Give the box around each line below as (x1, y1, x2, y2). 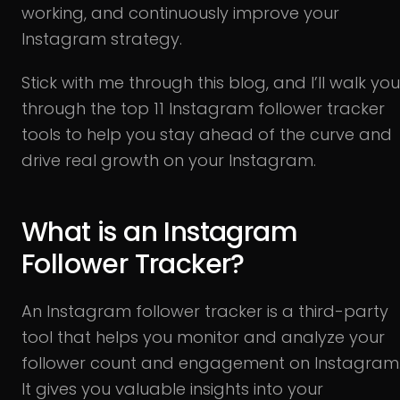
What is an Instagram (21, 213, 297, 251)
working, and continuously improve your (21, 2, 339, 24)
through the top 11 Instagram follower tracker (21, 97, 385, 120)
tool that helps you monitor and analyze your (21, 326, 385, 348)
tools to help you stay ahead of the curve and (21, 123, 392, 146)
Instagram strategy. (21, 28, 182, 50)
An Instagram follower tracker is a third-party (21, 300, 388, 322)
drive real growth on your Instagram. (21, 149, 316, 171)
